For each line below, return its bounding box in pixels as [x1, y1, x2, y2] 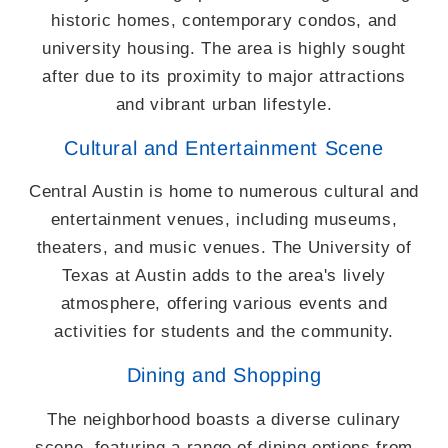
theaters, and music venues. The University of [36, 238, 412, 257]
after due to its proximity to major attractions [42, 67, 406, 86]
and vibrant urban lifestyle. [115, 95, 333, 114]
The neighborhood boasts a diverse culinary [47, 409, 401, 428]
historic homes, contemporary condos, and [51, 11, 397, 30]
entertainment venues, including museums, [50, 210, 398, 229]
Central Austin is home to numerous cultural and [28, 182, 420, 201]
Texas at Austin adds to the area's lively [62, 266, 386, 285]
